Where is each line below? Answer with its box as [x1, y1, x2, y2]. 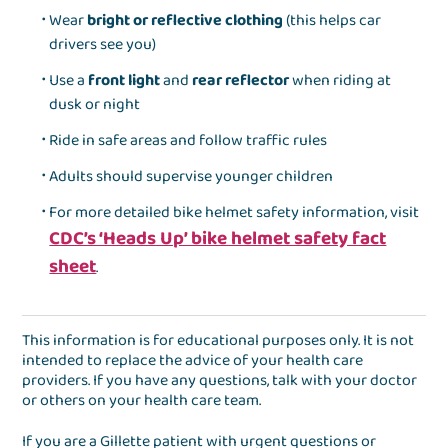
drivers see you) [49, 32, 157, 58]
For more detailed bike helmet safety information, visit [49, 200, 420, 226]
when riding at [289, 68, 392, 94]
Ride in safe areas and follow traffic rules [49, 128, 328, 154]
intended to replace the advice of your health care [22, 348, 364, 374]
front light [88, 68, 161, 94]
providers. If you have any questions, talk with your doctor [22, 368, 418, 394]
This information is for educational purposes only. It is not [22, 328, 415, 354]
